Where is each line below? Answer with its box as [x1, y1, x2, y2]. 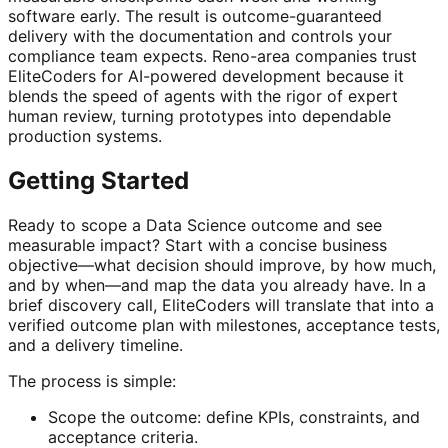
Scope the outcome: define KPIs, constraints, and [48, 406, 420, 427]
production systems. [8, 126, 162, 146]
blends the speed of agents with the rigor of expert [8, 86, 398, 106]
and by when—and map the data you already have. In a [8, 274, 426, 295]
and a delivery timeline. [8, 334, 183, 355]
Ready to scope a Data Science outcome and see [8, 214, 382, 235]
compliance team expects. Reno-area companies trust [8, 46, 417, 66]
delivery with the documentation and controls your [8, 26, 392, 46]
